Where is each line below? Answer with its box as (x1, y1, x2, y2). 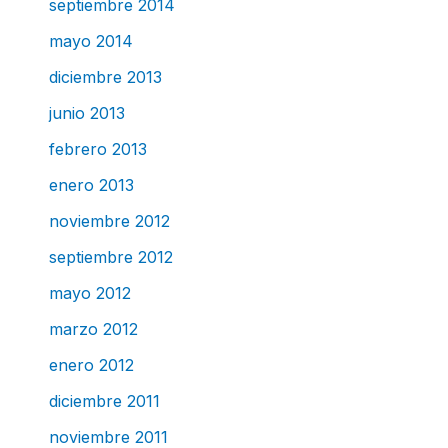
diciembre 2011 (48, 390, 160, 411)
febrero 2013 (48, 138, 147, 159)
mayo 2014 (48, 30, 133, 51)
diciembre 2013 (48, 66, 162, 87)
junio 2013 (48, 102, 125, 123)
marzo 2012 (48, 318, 138, 339)
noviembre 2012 (48, 210, 170, 231)
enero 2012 (48, 354, 134, 375)
